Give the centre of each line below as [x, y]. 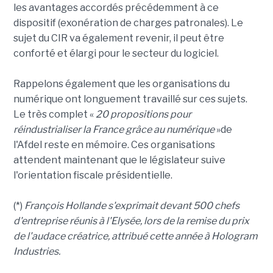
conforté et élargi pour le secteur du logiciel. [116, 54]
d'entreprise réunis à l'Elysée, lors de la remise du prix [131, 221]
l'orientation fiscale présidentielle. [93, 175]
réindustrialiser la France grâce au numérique [114, 130]
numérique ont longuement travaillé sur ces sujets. [130, 99]
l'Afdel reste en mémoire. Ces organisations [114, 145]
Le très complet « [54, 115]
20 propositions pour [143, 115]
